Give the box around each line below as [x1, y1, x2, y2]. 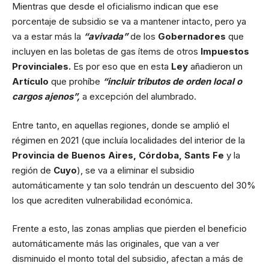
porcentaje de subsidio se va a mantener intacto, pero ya [12, 16, 246, 27]
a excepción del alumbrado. [82, 91, 196, 102]
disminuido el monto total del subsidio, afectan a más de [12, 253, 243, 264]
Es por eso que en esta [73, 61, 171, 72]
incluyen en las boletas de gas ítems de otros [12, 46, 201, 57]
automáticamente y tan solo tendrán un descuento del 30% [12, 179, 256, 191]
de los [130, 31, 158, 42]
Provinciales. [12, 61, 73, 72]
